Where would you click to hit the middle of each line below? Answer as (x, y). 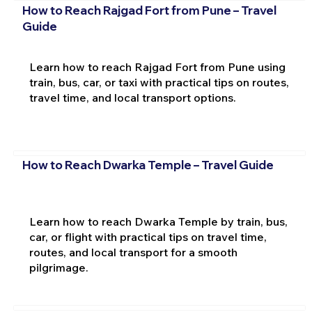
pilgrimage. (58, 267)
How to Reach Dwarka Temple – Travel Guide (148, 164)
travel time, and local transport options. (132, 97)
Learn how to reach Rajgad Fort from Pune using (157, 67)
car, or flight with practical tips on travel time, (148, 236)
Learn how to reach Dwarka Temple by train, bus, (158, 221)
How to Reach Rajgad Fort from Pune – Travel (149, 10)
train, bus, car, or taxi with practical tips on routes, (159, 82)
